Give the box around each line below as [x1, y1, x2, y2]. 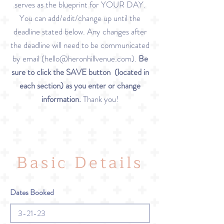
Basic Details [16, 149, 143, 176]
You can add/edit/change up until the [19, 12, 140, 24]
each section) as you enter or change [19, 79, 140, 91]
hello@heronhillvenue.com [44, 52, 131, 64]
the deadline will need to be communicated [10, 39, 149, 51]
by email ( [12, 52, 44, 64]
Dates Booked [10, 186, 54, 198]
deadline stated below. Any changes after [13, 25, 147, 37]
